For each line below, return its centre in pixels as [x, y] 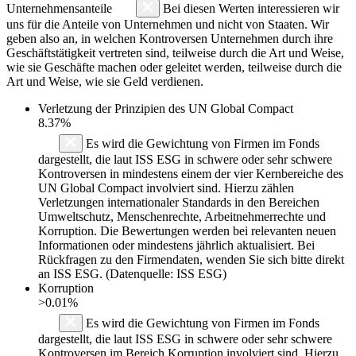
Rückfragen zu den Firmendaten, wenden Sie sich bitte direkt [191, 259]
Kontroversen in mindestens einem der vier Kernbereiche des [191, 173]
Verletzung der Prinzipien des [113, 108]
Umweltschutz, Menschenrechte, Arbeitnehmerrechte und [182, 216]
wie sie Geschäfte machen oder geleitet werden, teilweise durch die [174, 67]
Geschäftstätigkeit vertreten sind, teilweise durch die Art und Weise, [175, 52]
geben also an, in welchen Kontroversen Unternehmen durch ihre [170, 38]
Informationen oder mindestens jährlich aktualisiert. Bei [176, 245]
